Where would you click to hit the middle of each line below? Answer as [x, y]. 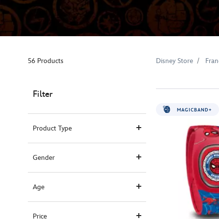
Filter [43, 94]
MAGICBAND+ [194, 110]
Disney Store [175, 61]
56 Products [46, 61]
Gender [44, 157]
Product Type [52, 128]
